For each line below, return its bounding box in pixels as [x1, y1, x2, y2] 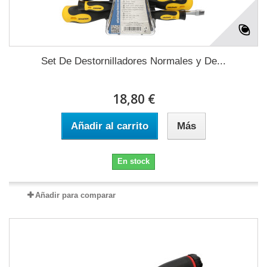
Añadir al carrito [71, 120, 148, 132]
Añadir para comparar [35, 191, 116, 200]
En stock [117, 157, 150, 166]
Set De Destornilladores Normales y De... [41, 55, 226, 67]
